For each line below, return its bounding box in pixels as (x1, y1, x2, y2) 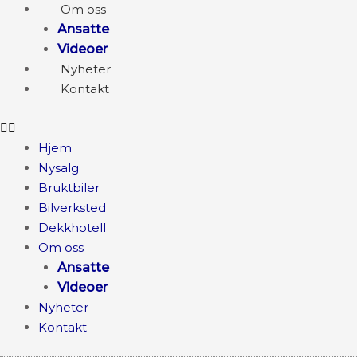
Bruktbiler (38, 180, 100, 195)
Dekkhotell (38, 220, 106, 235)
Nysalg (38, 160, 79, 175)
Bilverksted (38, 200, 106, 215)
